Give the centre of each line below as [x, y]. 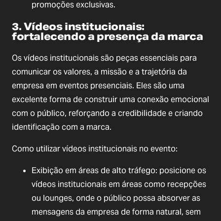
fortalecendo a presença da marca [108, 37]
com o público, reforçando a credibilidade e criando [107, 113]
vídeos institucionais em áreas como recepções [119, 184]
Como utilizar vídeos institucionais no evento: [95, 149]
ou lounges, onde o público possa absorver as [116, 198]
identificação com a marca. [62, 127]
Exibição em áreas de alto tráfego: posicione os [119, 171]
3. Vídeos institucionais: [78, 27]
